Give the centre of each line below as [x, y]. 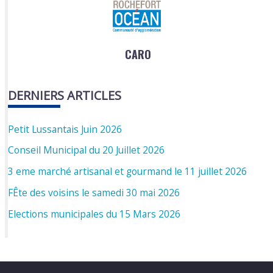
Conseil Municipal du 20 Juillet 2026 [87, 150]
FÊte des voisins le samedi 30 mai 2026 [94, 193]
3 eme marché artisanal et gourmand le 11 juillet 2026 [128, 172]
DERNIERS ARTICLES [65, 95]
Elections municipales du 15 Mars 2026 [94, 214]
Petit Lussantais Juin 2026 [65, 129]
